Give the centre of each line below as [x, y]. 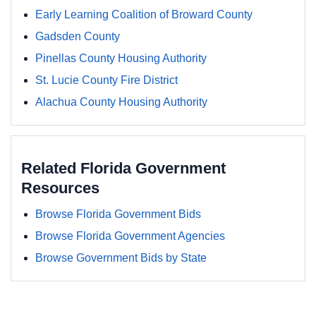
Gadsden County [78, 36]
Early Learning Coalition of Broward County [144, 14]
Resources [60, 188]
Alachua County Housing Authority [121, 102]
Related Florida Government [123, 168]
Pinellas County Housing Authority [121, 58]
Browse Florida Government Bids [118, 214]
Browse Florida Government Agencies [130, 236]
